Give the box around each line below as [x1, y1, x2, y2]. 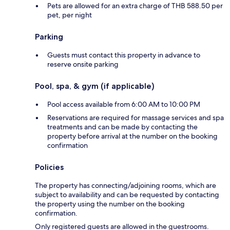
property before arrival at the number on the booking [47, 131, 218, 141]
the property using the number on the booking [35, 199, 185, 209]
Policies [35, 162, 64, 172]
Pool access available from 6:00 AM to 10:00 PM [47, 100, 200, 109]
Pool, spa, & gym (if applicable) [35, 81, 155, 91]
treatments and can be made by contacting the [47, 122, 198, 132]
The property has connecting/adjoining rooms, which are [35, 181, 216, 190]
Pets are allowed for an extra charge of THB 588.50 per [47, 1, 223, 11]
